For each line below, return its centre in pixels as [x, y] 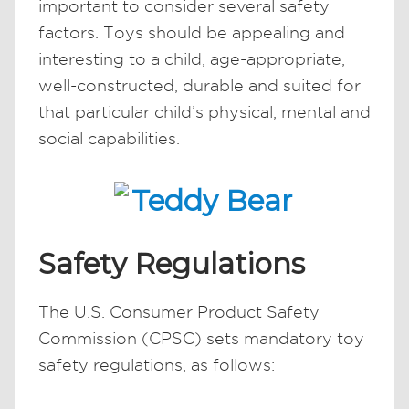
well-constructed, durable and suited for [199, 85]
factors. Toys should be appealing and [192, 32]
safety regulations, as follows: [157, 364]
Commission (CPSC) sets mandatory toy [201, 338]
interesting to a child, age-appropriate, [192, 58]
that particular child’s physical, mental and [204, 111]
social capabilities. [109, 138]
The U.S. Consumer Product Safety [179, 311]
